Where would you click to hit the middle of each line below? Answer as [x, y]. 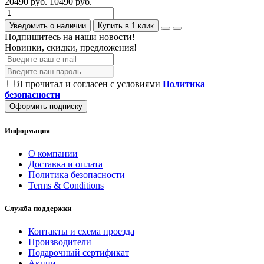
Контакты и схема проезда [81, 232]
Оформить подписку [46, 107]
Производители [60, 242]
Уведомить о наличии [48, 26]
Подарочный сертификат [79, 253]
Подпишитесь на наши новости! [70, 37]
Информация [27, 130]
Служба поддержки [38, 208]
